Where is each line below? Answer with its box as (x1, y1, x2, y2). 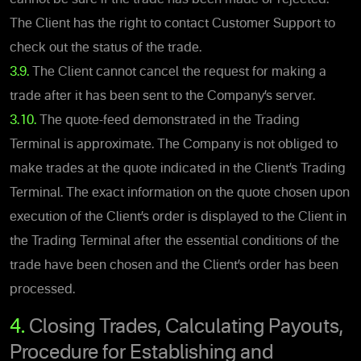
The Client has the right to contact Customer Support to (10, 17, 335, 31)
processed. (10, 283, 75, 297)
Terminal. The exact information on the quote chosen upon (10, 186, 350, 200)
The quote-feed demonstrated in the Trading (36, 114, 300, 127)
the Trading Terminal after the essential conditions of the (10, 234, 339, 248)
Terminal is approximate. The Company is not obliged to (10, 138, 338, 151)
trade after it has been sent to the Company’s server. (10, 89, 315, 103)
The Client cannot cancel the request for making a (29, 65, 326, 79)
